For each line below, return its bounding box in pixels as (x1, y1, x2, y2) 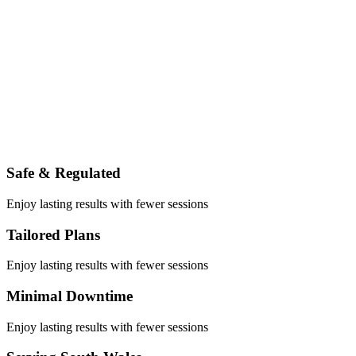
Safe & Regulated (6, 164, 121, 182)
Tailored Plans (6, 226, 100, 243)
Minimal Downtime (6, 288, 133, 305)
